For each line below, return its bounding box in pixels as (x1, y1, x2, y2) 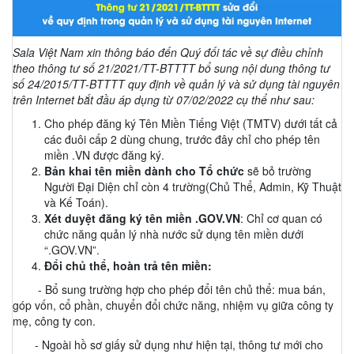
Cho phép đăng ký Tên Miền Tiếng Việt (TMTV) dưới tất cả (44, 115, 337, 132)
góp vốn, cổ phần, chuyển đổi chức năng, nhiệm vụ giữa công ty (13, 297, 333, 314)
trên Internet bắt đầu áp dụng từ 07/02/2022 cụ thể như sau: (13, 92, 314, 108)
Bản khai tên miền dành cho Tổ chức (44, 163, 244, 179)
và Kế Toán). (44, 194, 108, 211)
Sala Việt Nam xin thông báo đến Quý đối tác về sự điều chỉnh (13, 44, 323, 61)
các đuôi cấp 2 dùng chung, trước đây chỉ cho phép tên (44, 131, 320, 148)
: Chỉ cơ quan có (240, 210, 322, 227)
